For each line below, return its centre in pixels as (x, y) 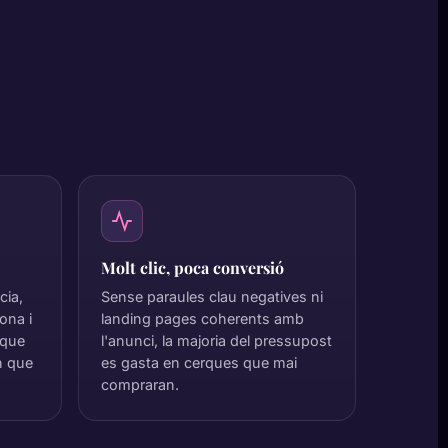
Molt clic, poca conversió (192, 267)
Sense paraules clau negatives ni (212, 296)
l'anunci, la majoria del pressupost (216, 340)
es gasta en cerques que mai (199, 362)
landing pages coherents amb (202, 318)
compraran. (140, 384)
